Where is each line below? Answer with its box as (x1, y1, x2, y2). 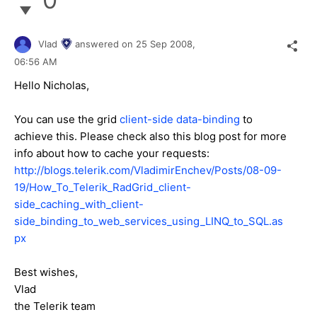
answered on (75, 38, 136, 50)
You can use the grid (14, 113, 120, 127)
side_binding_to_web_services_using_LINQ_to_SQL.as (14, 214, 283, 229)
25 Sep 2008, (136, 38, 198, 50)
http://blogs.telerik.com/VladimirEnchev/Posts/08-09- (14, 163, 282, 178)
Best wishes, (14, 265, 78, 279)
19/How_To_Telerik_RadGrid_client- (14, 180, 191, 195)
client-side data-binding (120, 113, 240, 127)
